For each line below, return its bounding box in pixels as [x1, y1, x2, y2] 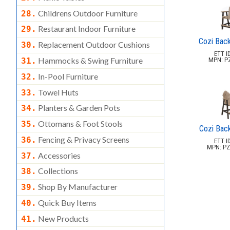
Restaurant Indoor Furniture [36, 24, 136, 34]
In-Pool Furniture [36, 71, 98, 81]
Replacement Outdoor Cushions [36, 40, 150, 50]
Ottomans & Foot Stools [36, 119, 123, 129]
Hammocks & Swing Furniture [36, 55, 143, 65]
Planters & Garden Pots [36, 103, 120, 113]
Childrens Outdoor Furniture [36, 8, 138, 18]
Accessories [36, 150, 81, 160]
